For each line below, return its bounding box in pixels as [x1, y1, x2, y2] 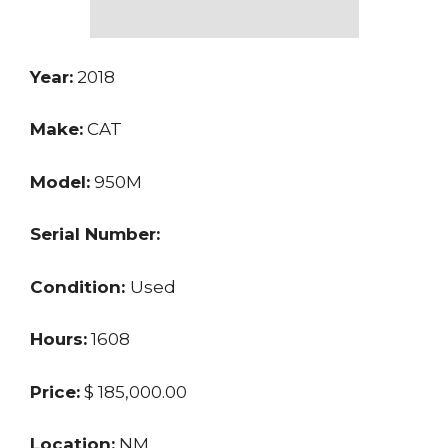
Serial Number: [30, 224, 160, 245]
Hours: [30, 329, 87, 350]
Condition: [30, 276, 130, 297]
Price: [30, 381, 80, 402]
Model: [30, 171, 90, 192]
